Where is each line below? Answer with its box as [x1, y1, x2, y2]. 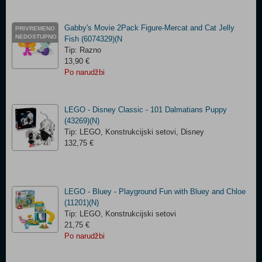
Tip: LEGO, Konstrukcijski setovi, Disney [64, 127, 204, 136]
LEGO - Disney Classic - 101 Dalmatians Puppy [64, 105, 227, 114]
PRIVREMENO [15, 25, 55, 32]
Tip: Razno [64, 46, 101, 54]
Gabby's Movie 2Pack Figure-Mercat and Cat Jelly [64, 23, 235, 32]
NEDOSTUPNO [15, 33, 57, 40]
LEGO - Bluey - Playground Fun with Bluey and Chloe [64, 187, 246, 196]
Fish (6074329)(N [64, 35, 122, 43]
